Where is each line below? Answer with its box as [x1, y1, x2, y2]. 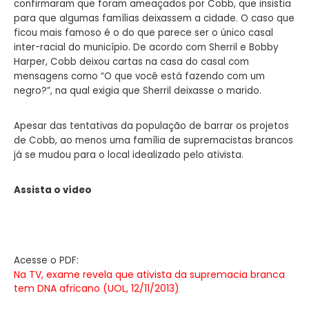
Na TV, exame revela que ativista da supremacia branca [14, 267, 285, 281]
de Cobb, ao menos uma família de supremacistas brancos [14, 133, 293, 147]
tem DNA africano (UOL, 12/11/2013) [14, 281, 179, 295]
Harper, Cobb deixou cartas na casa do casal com [14, 54, 249, 68]
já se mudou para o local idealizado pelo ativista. [14, 148, 243, 161]
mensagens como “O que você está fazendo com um [14, 69, 265, 83]
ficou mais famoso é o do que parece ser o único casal [14, 26, 273, 39]
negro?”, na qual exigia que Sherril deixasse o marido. [14, 83, 261, 97]
